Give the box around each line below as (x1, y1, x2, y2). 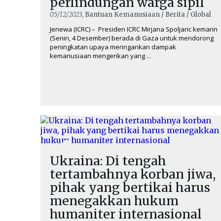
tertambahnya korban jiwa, (50, 166, 216, 182)
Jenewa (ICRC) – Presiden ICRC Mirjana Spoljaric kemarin (50, 25, 218, 34)
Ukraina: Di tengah (50, 153, 166, 169)
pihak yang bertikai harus (50, 180, 210, 195)
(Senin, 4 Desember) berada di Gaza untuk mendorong (50, 34, 214, 42)
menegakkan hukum (50, 193, 179, 209)
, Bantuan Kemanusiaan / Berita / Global (82, 10, 211, 19)
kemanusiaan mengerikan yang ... (50, 51, 151, 60)
